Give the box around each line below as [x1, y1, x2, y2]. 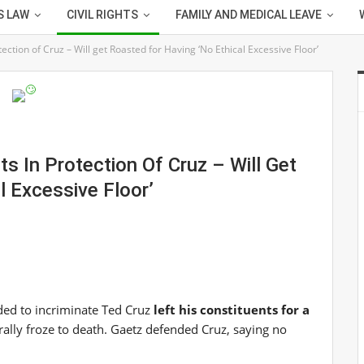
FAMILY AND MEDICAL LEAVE [175, 8, 322, 21]
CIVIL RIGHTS [67, 8, 138, 21]
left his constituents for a [154, 301, 310, 318]
